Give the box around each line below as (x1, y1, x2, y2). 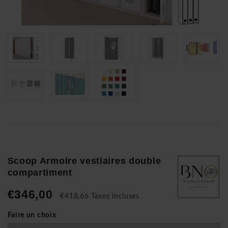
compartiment (7, 167, 72, 178)
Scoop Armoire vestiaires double (7, 155, 161, 166)
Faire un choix (7, 211, 56, 219)
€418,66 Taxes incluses (60, 192, 139, 200)
